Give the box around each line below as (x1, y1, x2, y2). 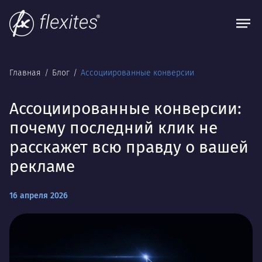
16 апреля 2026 (9, 191, 68, 201)
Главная (9, 68, 43, 78)
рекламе (9, 157, 75, 176)
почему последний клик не (9, 118, 218, 137)
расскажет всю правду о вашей (9, 137, 249, 157)
